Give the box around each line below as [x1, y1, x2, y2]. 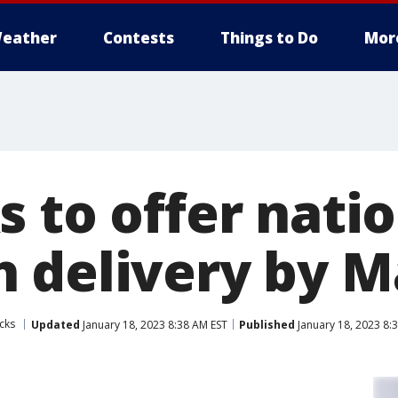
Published [239, 316, 295, 332]
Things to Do [220, 28, 318, 48]
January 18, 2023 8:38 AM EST [80, 316, 227, 332]
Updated [31, 316, 80, 332]
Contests [103, 28, 174, 48]
